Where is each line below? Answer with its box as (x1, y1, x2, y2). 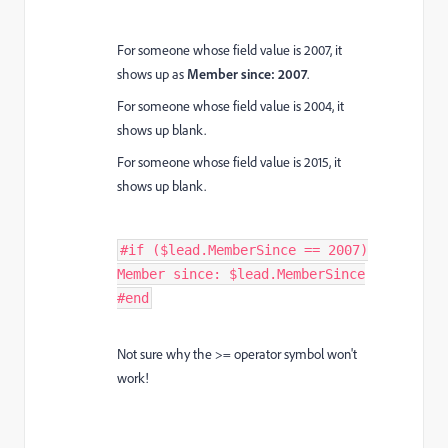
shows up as (117, 65, 187, 83)
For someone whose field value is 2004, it (117, 97, 344, 115)
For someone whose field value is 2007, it (117, 41, 342, 59)
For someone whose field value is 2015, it (117, 153, 341, 171)
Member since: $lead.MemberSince (117, 266, 365, 282)
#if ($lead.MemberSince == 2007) (120, 242, 368, 258)
